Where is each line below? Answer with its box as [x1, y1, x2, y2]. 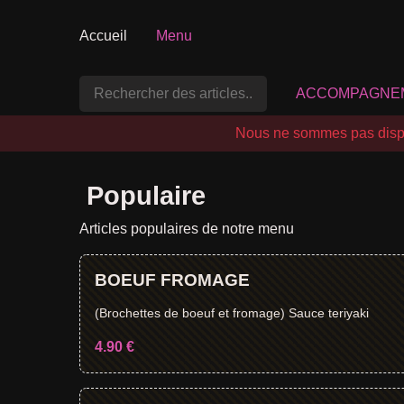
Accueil [79, 28, 127, 43]
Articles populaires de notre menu [79, 221, 294, 236]
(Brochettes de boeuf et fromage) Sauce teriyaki [95, 306, 369, 320]
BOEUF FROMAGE [95, 271, 250, 289]
